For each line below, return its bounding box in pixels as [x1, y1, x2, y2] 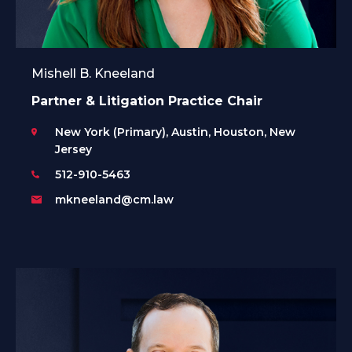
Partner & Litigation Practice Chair [31, 93, 262, 109]
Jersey [55, 142, 92, 157]
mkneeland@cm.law [55, 192, 174, 207]
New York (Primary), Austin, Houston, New [55, 125, 295, 140]
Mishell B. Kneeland [31, 66, 155, 82]
